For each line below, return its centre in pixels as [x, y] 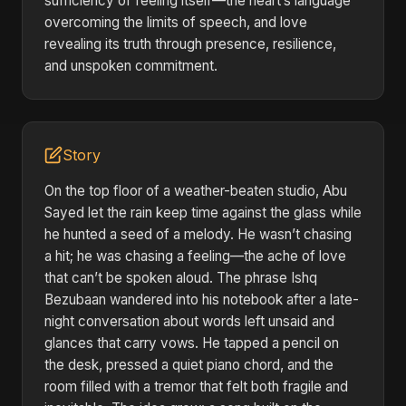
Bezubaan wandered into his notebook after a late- [202, 300]
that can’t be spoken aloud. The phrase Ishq [181, 278]
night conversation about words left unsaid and [189, 321]
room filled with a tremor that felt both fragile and [196, 387]
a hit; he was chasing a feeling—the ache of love [195, 256]
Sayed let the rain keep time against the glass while [203, 213]
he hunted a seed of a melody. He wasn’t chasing [198, 234]
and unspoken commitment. [131, 66]
